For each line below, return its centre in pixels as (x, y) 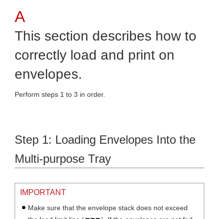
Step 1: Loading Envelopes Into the (105, 140)
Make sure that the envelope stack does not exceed (108, 208)
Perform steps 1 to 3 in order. (60, 94)
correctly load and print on (95, 55)
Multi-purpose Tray (63, 159)
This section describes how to (106, 36)
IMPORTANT (43, 192)
